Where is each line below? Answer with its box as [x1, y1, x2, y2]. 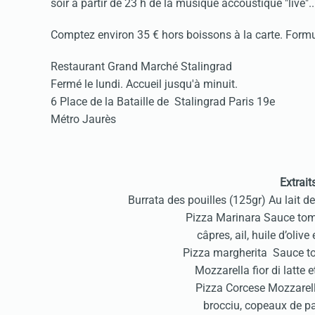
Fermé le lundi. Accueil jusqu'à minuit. [51, 77, 238, 91]
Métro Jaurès [51, 112, 119, 126]
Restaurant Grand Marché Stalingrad [51, 59, 235, 73]
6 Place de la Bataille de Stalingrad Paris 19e [51, 94, 278, 108]
